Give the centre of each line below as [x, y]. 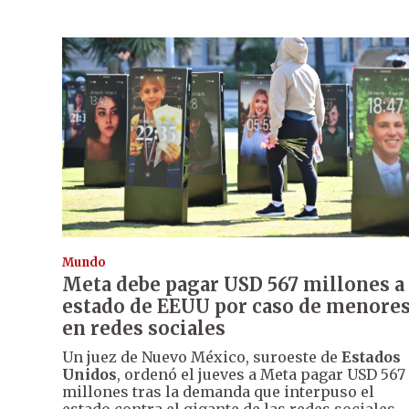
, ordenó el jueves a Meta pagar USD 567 [261, 375]
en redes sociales [144, 329]
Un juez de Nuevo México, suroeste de [202, 357]
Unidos [89, 375]
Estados [371, 357]
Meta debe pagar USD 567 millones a [233, 285]
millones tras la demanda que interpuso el [218, 392]
